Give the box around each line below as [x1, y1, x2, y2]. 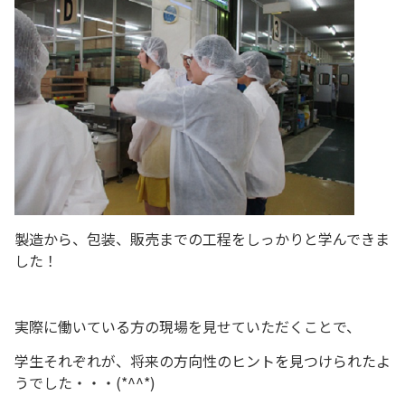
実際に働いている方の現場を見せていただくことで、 [14, 316, 361, 338]
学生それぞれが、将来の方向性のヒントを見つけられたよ [14, 350, 391, 372]
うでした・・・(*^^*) [14, 372, 155, 394]
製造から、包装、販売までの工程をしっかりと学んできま [14, 228, 390, 250]
